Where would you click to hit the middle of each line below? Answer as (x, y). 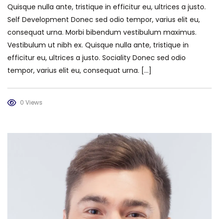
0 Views (31, 102)
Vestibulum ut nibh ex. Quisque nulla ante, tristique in (98, 45)
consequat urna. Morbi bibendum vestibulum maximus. (102, 32)
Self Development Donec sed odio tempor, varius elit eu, (104, 19)
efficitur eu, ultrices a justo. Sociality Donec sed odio (97, 57)
